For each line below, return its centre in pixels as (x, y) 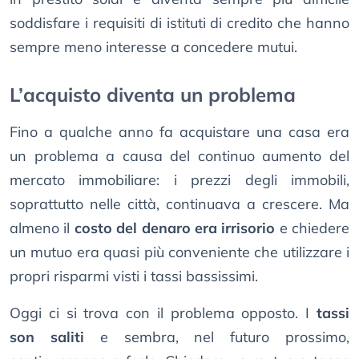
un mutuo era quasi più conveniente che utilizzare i (179, 252)
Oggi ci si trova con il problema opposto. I (163, 313)
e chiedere (312, 228)
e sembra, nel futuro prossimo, (217, 337)
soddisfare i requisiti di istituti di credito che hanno (179, 23)
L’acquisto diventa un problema (153, 95)
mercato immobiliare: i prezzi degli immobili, (179, 180)
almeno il (42, 228)
